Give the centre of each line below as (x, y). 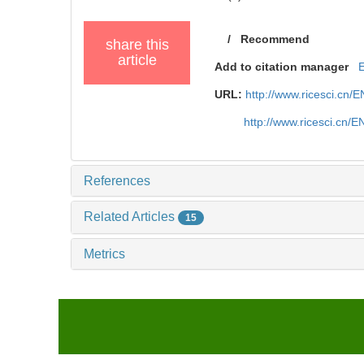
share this (137, 45)
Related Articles (131, 217)
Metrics (104, 254)
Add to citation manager (282, 67)
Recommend (275, 39)
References (117, 181)
